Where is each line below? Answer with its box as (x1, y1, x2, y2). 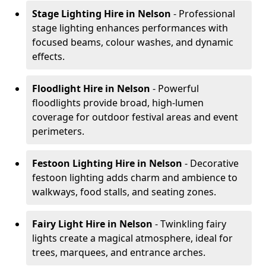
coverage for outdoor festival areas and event (32, 110, 238, 123)
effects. (32, 50, 65, 63)
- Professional (171, 7, 235, 20)
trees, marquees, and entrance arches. (32, 246, 205, 259)
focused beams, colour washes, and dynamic (32, 36, 233, 49)
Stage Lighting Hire (32, 7, 123, 20)
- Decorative (185, 157, 239, 170)
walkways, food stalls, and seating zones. (32, 185, 216, 198)
